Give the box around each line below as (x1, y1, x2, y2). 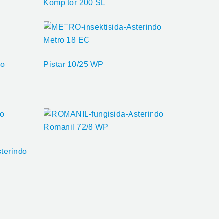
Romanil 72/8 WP (44, 122, 109, 131)
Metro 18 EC (44, 35, 90, 44)
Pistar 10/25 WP (44, 60, 104, 68)
